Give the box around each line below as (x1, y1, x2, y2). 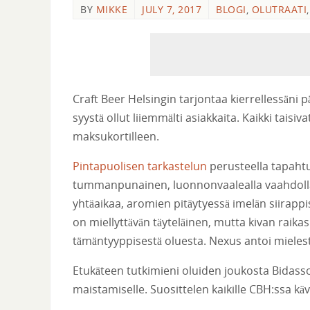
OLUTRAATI (251, 2, 307, 16)
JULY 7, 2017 (142, 2, 201, 16)
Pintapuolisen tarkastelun (73, 158, 207, 174)
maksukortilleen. (73, 129, 159, 145)
